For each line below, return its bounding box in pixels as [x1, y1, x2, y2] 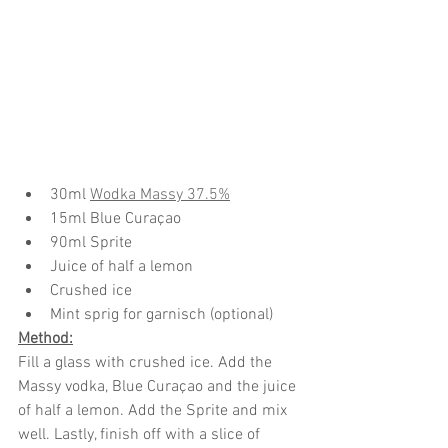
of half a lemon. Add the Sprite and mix [18, 400, 291, 421]
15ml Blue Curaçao [50, 208, 181, 229]
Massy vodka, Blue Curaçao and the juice [18, 376, 300, 397]
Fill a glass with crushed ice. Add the [18, 352, 276, 373]
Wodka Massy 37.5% [90, 184, 230, 205]
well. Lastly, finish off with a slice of [18, 424, 264, 445]
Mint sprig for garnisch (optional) [50, 304, 273, 325]
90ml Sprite [50, 232, 132, 253]
